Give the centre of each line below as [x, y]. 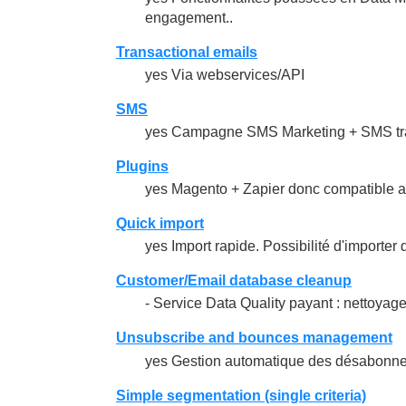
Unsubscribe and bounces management [254, 338]
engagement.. [189, 17]
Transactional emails [187, 52]
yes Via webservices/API [225, 74]
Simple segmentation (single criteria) [241, 395]
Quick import [160, 224]
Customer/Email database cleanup [234, 281]
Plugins [142, 166]
